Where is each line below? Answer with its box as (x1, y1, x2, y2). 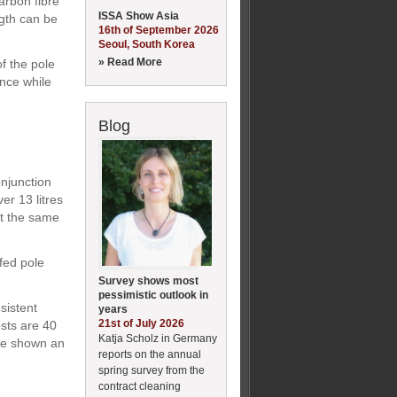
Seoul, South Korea (98, 37, 195, 51)
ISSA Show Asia (98, 9, 179, 22)
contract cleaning (98, 379, 181, 393)
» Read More (98, 55, 162, 68)
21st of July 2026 (98, 316, 184, 330)
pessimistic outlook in (98, 288, 208, 301)
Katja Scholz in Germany (98, 331, 217, 345)
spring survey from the (98, 363, 205, 377)
